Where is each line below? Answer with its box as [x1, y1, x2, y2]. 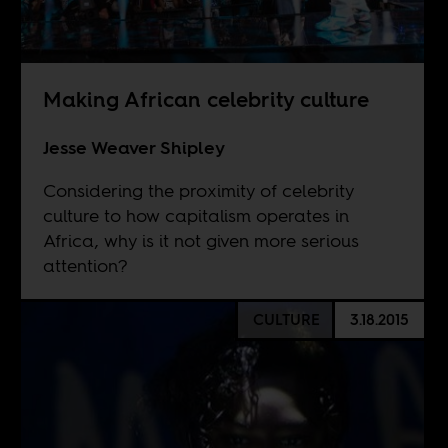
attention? [42, 252, 128, 278]
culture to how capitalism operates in [42, 202, 349, 228]
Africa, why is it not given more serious [42, 227, 359, 253]
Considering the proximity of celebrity [42, 177, 354, 203]
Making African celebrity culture [42, 84, 369, 114]
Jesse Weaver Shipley [42, 134, 225, 160]
